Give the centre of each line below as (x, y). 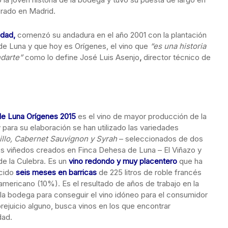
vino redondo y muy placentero (123, 161)
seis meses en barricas (56, 172)
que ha (191, 161)
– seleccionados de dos (160, 139)
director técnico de (177, 57)
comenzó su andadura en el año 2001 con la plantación (111, 35)
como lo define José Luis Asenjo (81, 57)
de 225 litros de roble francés (150, 172)
